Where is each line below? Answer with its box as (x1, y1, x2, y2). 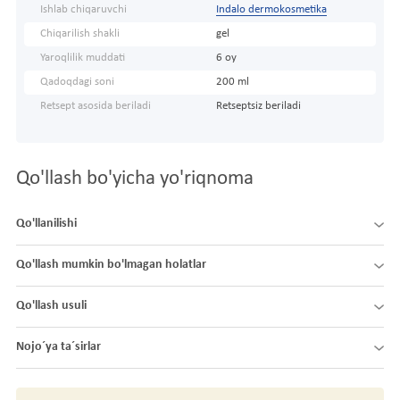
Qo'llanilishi (16, 217, 77, 231)
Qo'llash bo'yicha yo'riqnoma (16, 169, 254, 190)
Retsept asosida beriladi (40, 101, 151, 112)
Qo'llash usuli (16, 299, 87, 313)
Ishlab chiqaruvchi (40, 4, 127, 16)
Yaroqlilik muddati (40, 53, 125, 64)
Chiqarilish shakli (40, 29, 120, 40)
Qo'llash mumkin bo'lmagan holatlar (16, 258, 206, 272)
